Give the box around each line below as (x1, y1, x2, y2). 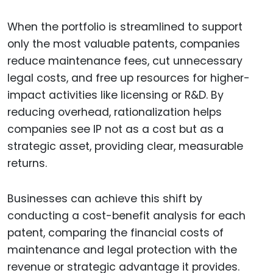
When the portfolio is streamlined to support (7, 19, 243, 34)
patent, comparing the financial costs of (7, 225, 224, 241)
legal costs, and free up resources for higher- (7, 70, 250, 85)
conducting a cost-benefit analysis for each (7, 208, 246, 224)
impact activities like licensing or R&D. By (7, 87, 224, 102)
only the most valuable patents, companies (7, 36, 240, 51)
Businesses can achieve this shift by (7, 191, 202, 207)
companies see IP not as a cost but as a (7, 121, 224, 136)
